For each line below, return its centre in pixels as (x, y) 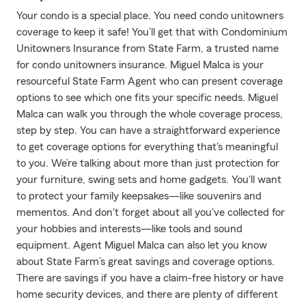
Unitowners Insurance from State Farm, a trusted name (148, 48)
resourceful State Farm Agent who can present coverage (150, 81)
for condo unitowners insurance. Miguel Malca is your (140, 65)
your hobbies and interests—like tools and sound (129, 229)
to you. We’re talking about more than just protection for (148, 163)
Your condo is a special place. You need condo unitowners (150, 16)
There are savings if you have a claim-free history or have (150, 278)
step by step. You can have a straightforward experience (148, 130)
